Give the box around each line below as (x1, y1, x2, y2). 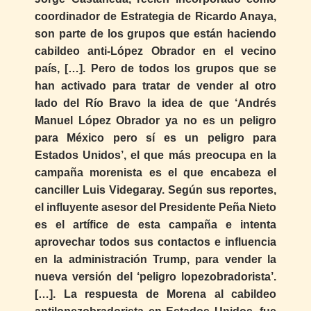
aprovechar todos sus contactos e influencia (35, 236, 276, 249)
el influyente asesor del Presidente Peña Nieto (35, 201, 276, 214)
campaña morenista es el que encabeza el (35, 167, 276, 179)
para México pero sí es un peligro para (35, 132, 276, 144)
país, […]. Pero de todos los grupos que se (35, 62, 276, 75)
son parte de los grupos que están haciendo (35, 28, 276, 40)
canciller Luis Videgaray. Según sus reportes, (35, 184, 276, 196)
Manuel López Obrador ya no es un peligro (35, 115, 276, 127)
